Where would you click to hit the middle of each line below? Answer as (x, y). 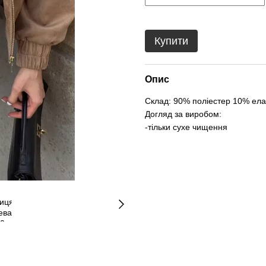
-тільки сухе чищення (186, 127)
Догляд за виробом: (183, 114)
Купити (171, 41)
